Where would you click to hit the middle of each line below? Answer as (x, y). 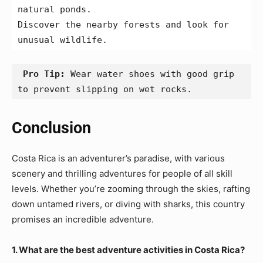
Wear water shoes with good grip (150, 74)
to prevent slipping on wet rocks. (105, 90)
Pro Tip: (44, 74)
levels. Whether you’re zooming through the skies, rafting (131, 189)
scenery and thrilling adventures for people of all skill (122, 174)
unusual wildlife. (63, 40)
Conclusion (51, 128)
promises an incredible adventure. (83, 220)
